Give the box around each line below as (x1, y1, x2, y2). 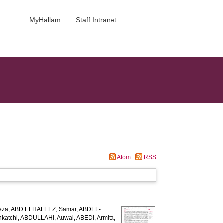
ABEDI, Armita (76, 214, 114, 221)
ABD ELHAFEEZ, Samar (11, 206, 77, 213)
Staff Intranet (75, 16, 116, 24)
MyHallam (29, 16, 61, 24)
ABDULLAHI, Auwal (20, 214, 74, 221)
